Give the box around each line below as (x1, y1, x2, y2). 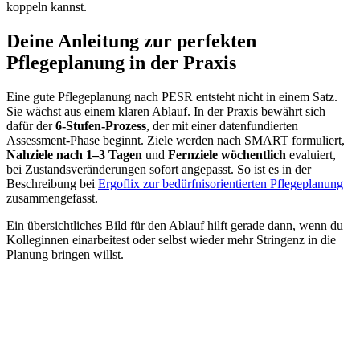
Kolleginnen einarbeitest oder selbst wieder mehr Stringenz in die (6, 232, 336, 247)
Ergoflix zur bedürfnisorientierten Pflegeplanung (98, 176, 343, 190)
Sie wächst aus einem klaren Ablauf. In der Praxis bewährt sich (6, 104, 325, 118)
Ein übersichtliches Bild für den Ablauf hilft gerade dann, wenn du (6, 218, 343, 232)
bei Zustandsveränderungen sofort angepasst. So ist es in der (6, 162, 311, 176)
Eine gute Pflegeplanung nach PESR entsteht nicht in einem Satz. (6, 89, 337, 104)
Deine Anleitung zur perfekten (6, 30, 256, 51)
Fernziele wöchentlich (168, 147, 286, 162)
